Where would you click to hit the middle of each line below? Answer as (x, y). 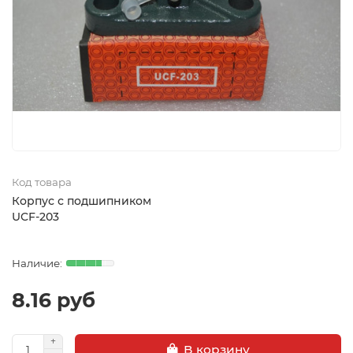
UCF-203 (35, 217)
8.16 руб (54, 301)
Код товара (42, 182)
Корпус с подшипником (82, 201)
